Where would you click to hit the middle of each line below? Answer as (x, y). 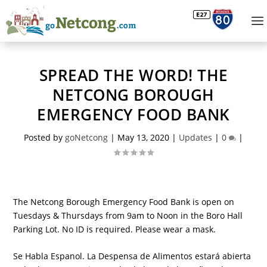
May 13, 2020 (143, 137)
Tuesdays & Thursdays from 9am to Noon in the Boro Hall (128, 215)
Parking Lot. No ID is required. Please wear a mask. (115, 229)
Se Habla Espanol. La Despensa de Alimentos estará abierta (132, 256)
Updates (195, 137)
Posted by (44, 137)
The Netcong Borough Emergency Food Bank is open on (124, 202)
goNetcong (86, 137)
